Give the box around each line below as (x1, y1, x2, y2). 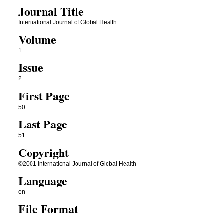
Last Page (18, 115, 67, 133)
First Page (18, 87, 70, 104)
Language (18, 171, 67, 189)
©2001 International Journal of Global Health (18, 160, 136, 167)
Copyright (18, 143, 69, 161)
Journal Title (18, 2, 84, 19)
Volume (18, 30, 56, 47)
